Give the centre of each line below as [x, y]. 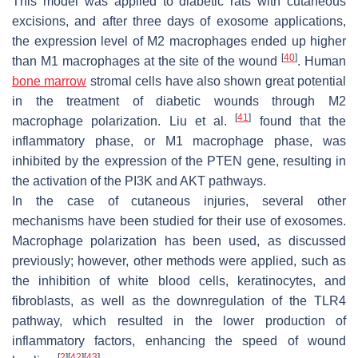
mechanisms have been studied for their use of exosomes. [179, 221]
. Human [322, 62]
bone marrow [50, 82]
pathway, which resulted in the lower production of [179, 321]
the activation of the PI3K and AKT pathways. [139, 181]
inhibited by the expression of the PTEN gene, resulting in [179, 161]
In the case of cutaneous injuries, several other [179, 201]
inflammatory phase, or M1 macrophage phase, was [179, 141]
